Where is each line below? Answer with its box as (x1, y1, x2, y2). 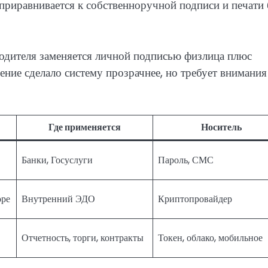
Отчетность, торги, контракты (22, 231, 144, 245)
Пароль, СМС (158, 153, 214, 167)
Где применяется (48, 120, 121, 135)
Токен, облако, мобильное (158, 231, 263, 245)
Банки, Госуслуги (22, 153, 93, 167)
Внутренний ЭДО (22, 192, 95, 206)
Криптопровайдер (158, 192, 232, 206)
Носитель (200, 120, 242, 135)
